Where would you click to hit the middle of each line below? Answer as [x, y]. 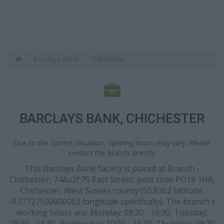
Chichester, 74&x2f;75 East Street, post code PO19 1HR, [112, 179]
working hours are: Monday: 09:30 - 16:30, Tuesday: [112, 212]
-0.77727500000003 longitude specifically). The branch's [112, 201]
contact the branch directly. [112, 153]
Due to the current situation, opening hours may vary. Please [112, 143]
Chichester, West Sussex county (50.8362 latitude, [112, 190]
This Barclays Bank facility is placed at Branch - [112, 168]
